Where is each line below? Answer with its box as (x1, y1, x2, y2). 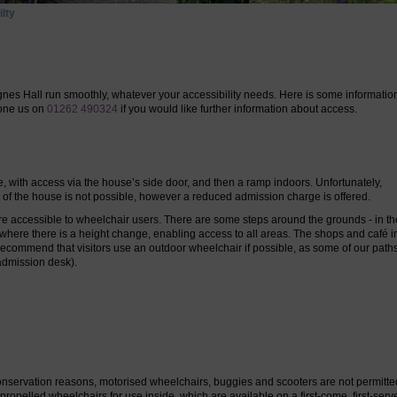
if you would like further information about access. (118, 102, 357, 115)
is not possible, (65, 190, 139, 203)
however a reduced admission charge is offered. (139, 190, 370, 203)
